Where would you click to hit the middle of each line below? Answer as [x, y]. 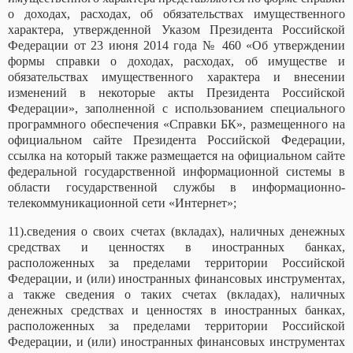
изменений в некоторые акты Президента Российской [176, 93]
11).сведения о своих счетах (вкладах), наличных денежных [176, 232]
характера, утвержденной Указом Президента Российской [176, 30]
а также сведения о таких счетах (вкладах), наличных [176, 295]
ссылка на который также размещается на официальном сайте [176, 156]
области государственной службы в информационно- [176, 188]
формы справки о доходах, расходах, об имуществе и [176, 61]
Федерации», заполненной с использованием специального [176, 109]
